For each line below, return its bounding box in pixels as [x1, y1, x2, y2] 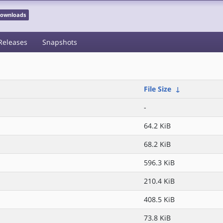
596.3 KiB [144, 158, 175, 167]
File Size [144, 84, 171, 94]
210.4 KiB [144, 176, 175, 186]
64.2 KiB [144, 121, 171, 130]
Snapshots [42, 37, 77, 47]
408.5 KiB [144, 195, 175, 204]
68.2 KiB [144, 139, 171, 149]
